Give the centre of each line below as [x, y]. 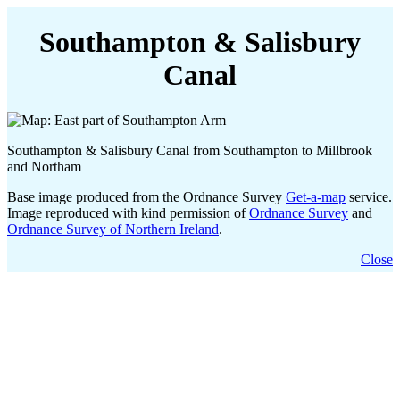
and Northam [44, 166]
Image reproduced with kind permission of [128, 212]
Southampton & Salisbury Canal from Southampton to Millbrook [190, 150]
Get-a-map [316, 196]
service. [369, 196]
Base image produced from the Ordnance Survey [146, 196]
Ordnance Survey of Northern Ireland [113, 229]
